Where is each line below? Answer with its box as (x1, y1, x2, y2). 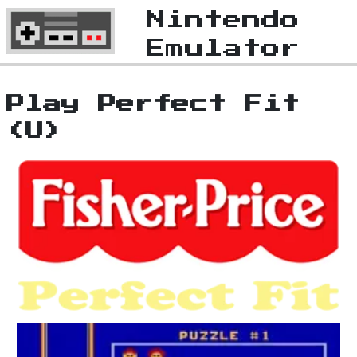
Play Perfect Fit (6, 95, 300, 114)
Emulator (147, 39, 300, 58)
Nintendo (147, 10, 300, 29)
